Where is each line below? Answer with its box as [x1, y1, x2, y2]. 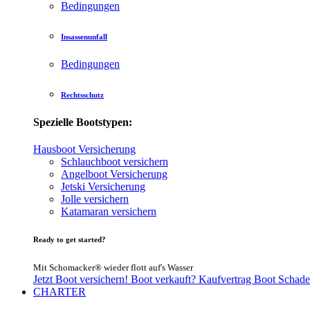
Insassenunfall [61, 33, 107, 42]
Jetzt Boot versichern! [33, 273, 131, 286]
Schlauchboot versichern [61, 156, 168, 168]
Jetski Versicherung [61, 181, 145, 193]
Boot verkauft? [131, 273, 199, 286]
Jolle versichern [61, 193, 129, 206]
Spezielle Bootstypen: [33, 116, 132, 129]
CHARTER [33, 286, 86, 298]
